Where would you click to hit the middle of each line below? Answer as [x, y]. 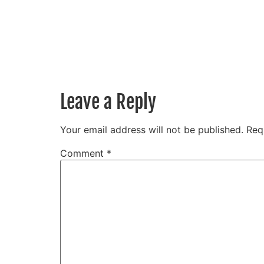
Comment [83, 154]
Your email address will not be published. [152, 130]
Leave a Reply [108, 102]
